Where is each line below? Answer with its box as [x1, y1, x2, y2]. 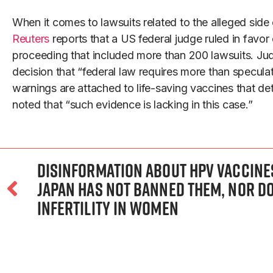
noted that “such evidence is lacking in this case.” [12, 98, 253, 112]
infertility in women [37, 195, 179, 222]
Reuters [12, 32, 50, 46]
